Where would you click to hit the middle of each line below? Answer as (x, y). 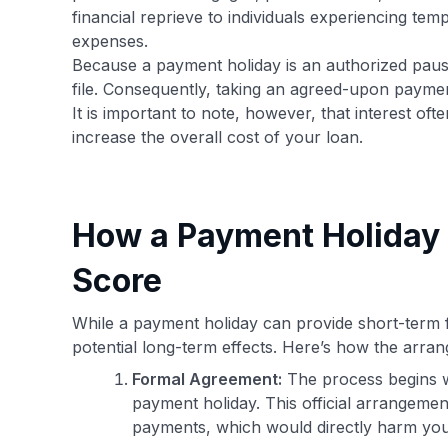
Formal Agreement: (207, 379)
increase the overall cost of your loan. (217, 137)
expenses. (110, 41)
